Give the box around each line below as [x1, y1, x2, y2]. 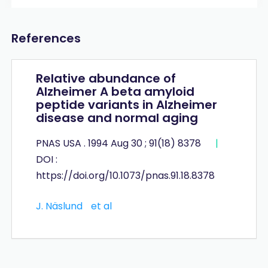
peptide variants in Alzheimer [35, 96, 217, 113]
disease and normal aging [35, 109, 198, 126]
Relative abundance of [35, 69, 176, 87]
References [11, 29, 81, 47]
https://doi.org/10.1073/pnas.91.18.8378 [35, 168, 215, 182]
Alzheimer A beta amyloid [35, 83, 194, 100]
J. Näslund [35, 199, 83, 213]
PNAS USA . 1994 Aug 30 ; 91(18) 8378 [35, 136, 203, 150]
